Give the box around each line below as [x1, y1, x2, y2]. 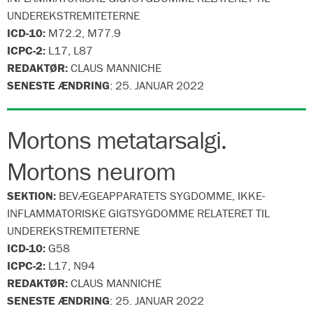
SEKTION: [7, 188, 59, 203]
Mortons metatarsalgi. [7, 124, 226, 155]
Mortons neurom [7, 156, 175, 187]
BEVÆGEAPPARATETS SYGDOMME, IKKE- [59, 188, 265, 203]
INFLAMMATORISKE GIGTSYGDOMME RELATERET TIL [7, 205, 270, 221]
